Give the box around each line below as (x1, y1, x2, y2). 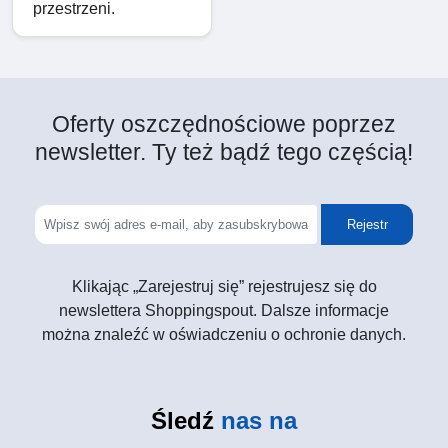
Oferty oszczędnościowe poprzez (52, 111, 396, 138)
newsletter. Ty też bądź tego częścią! (35, 139, 413, 166)
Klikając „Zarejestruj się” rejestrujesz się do (71, 278, 377, 296)
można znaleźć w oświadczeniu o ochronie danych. (42, 326, 406, 344)
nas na (221, 407, 297, 435)
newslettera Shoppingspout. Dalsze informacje (59, 302, 389, 320)
